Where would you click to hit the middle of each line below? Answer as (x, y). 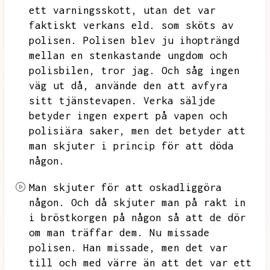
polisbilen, (62, 71)
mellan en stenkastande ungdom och (128, 55)
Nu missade (180, 233)
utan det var (180, 10)
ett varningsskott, (83, 10)
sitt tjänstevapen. (83, 101)
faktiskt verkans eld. (92, 25)
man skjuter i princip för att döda (131, 146)
